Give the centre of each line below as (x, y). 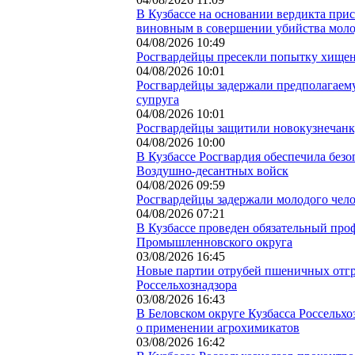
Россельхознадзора (187, 284)
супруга (158, 99)
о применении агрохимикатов (218, 327)
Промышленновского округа (214, 242)
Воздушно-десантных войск (212, 170)
